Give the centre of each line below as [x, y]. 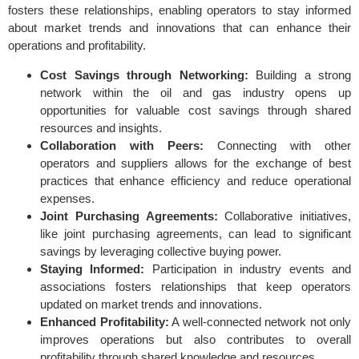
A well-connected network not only [260, 321]
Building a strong [299, 75]
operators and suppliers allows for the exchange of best [196, 163]
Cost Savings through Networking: [144, 75]
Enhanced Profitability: [105, 321]
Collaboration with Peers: [122, 145]
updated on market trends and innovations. [151, 304]
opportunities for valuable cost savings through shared [196, 110]
